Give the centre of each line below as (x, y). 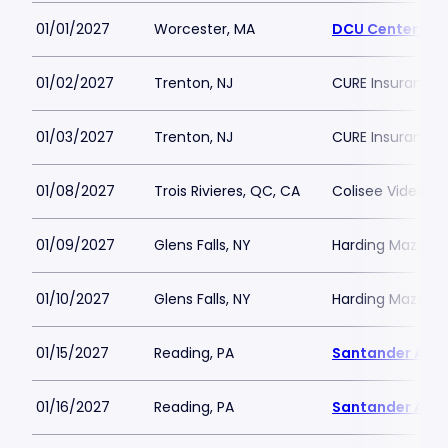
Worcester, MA (204, 29)
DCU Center (375, 29)
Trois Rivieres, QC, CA (227, 191)
